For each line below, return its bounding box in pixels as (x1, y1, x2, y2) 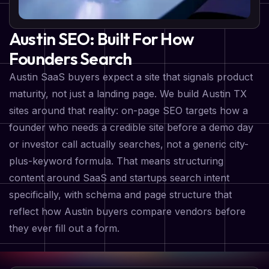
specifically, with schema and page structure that (9, 189, 232, 201)
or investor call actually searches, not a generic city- (9, 138, 249, 151)
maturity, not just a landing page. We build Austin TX (9, 88, 247, 100)
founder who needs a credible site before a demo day (9, 121, 253, 134)
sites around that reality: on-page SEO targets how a (9, 104, 248, 117)
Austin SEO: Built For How (9, 28, 195, 50)
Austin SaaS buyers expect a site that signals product (9, 71, 253, 83)
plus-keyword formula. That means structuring (9, 155, 223, 168)
